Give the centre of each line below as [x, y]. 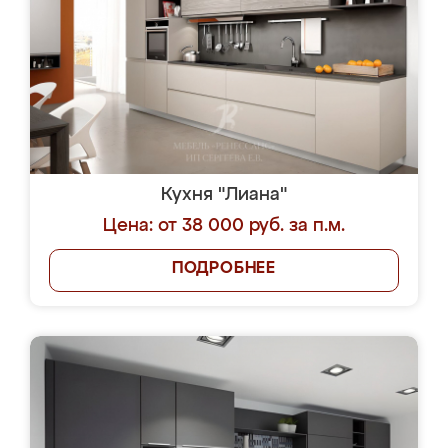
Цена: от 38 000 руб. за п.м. [224, 226]
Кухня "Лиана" [224, 195]
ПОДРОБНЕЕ [224, 269]
